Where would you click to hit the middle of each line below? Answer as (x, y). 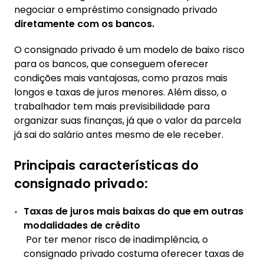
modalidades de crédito (82, 225)
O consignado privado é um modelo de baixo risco (129, 50)
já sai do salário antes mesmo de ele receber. (119, 135)
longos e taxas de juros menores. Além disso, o (121, 92)
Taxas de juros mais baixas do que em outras (133, 211)
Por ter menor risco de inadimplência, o (116, 240)
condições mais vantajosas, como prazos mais (121, 78)
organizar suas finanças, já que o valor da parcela (128, 121)
